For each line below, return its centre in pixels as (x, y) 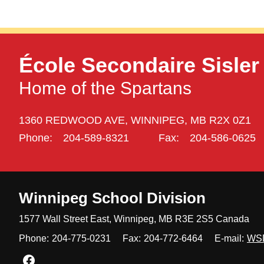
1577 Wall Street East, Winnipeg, (88, 219)
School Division (147, 198)
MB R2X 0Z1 (221, 120)
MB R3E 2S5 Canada (203, 219)
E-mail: (229, 238)
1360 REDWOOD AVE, (75, 120)
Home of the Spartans (105, 88)
